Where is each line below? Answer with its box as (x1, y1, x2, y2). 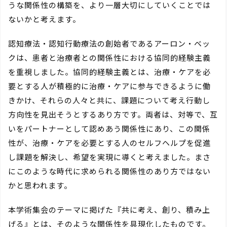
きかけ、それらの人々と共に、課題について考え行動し (8, 95, 210, 106)
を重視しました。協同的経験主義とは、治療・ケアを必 (8, 66, 211, 78)
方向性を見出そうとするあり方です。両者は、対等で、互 (8, 109, 218, 120)
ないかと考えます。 (8, 14, 81, 25)
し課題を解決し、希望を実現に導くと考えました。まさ (8, 152, 211, 163)
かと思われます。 (8, 180, 72, 191)
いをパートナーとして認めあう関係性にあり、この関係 (8, 123, 210, 134)
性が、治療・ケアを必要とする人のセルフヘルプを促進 (8, 137, 211, 148)
